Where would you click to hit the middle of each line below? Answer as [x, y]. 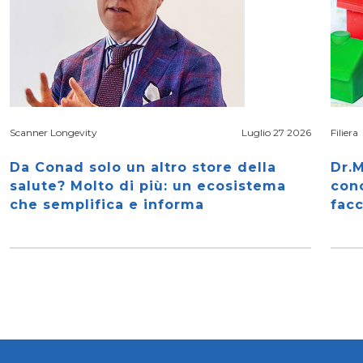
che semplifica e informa [107, 205]
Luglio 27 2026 [276, 132]
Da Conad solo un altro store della [143, 167]
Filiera [344, 132]
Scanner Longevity [53, 132]
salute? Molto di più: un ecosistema [148, 186]
